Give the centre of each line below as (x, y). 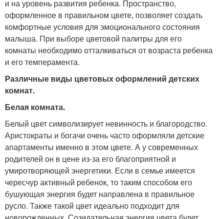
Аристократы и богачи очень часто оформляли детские (105, 135)
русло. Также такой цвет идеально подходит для (92, 206)
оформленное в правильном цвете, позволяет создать (104, 15)
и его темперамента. (42, 62)
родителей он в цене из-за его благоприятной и (90, 159)
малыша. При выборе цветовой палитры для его (93, 39)
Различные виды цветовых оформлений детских (102, 79)
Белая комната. (35, 107)
